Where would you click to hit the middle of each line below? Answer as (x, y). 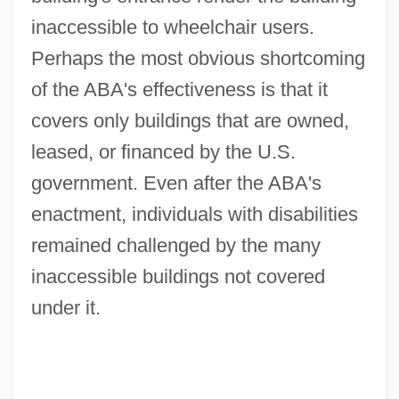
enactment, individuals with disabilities (194, 214)
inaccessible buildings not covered (178, 276)
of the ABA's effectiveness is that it (179, 89)
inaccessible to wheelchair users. (172, 27)
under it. (65, 307)
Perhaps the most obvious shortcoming (198, 58)
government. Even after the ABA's (176, 183)
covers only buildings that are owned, (190, 120)
